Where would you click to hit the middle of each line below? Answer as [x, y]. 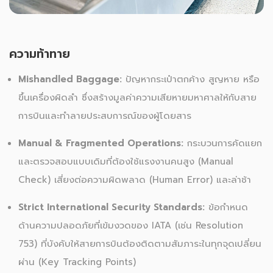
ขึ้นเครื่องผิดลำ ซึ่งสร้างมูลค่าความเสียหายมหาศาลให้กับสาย [137, 98]
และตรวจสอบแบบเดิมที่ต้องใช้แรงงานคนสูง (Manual [126, 162]
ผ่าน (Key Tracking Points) [77, 262]
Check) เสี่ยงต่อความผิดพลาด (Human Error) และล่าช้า [135, 180]
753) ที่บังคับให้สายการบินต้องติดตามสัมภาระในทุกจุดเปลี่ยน [140, 244]
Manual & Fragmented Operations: [101, 144]
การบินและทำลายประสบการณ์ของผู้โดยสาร [105, 116]
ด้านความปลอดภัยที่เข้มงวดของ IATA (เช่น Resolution [131, 226]
